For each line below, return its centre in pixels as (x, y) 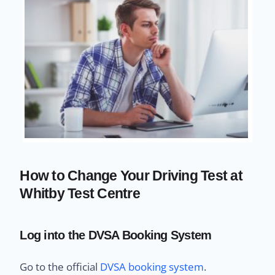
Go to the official (60, 266)
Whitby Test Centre (80, 193)
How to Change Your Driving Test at (131, 175)
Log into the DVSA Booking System (116, 235)
